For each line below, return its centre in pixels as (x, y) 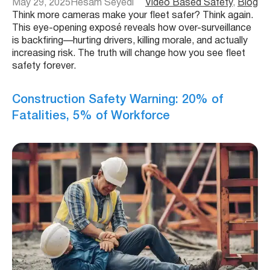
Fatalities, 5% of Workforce (91, 116)
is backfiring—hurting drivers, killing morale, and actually (130, 41)
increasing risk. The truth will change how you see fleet (129, 54)
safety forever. (44, 67)
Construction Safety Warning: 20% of (118, 100)
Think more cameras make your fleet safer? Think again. (133, 16)
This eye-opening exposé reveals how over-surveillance (132, 29)
